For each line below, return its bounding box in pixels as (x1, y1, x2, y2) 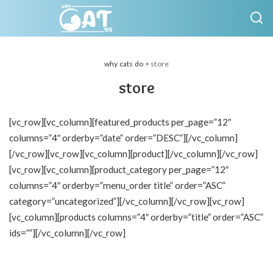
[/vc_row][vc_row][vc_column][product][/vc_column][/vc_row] (9, 148, 258, 159)
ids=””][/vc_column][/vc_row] (9, 227, 126, 238)
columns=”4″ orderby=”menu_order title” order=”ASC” (9, 180, 225, 191)
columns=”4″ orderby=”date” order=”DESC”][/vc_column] (9, 132, 238, 143)
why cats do (104, 59, 144, 68)
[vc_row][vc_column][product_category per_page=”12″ (9, 164, 229, 175)
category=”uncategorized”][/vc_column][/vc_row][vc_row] (9, 196, 244, 207)
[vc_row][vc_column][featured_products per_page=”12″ (9, 116, 231, 127)
